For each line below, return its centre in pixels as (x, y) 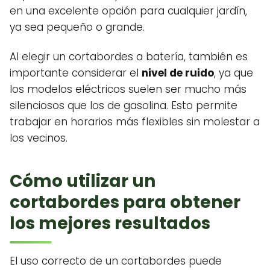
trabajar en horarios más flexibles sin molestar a (135, 122)
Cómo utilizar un (83, 181)
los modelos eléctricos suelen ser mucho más (128, 89)
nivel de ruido (178, 73)
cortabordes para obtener (125, 202)
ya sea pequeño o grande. (77, 27)
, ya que (234, 73)
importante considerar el (76, 73)
